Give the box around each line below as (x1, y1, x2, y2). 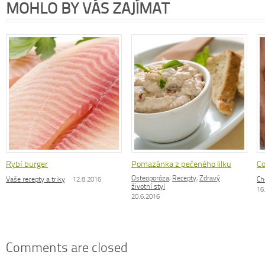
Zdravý (199, 174, 220, 182)
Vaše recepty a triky (6, 175, 65, 183)
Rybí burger (6, 159, 48, 169)
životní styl (131, 182, 165, 190)
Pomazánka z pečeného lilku (131, 159, 231, 169)
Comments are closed (6, 240, 128, 256)
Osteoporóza (131, 174, 169, 182)
